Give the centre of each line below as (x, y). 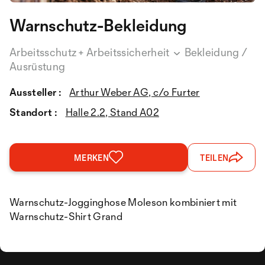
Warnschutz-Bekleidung (98, 25)
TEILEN (214, 157)
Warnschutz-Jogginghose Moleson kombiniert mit (123, 202)
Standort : (34, 112)
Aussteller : (35, 92)
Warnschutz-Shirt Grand (66, 216)
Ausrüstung (38, 66)
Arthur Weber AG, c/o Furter (135, 92)
